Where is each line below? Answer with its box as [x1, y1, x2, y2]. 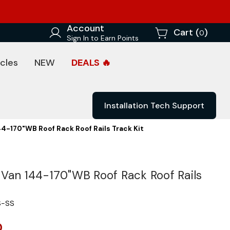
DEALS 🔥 [71, 56, 111, 69]
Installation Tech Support [104, 100, 204, 111]
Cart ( [174, 26, 199, 39]
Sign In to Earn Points [67, 33, 139, 43]
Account [67, 22, 104, 34]
